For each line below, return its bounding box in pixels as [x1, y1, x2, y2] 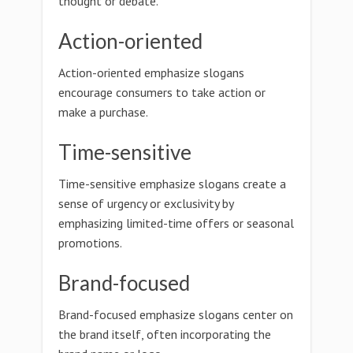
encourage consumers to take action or [58, 84, 266, 100]
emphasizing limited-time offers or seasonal [58, 215, 294, 231]
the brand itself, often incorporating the [58, 326, 271, 342]
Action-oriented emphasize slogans [58, 65, 244, 80]
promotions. [58, 235, 122, 251]
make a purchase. [58, 104, 148, 120]
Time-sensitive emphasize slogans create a [58, 176, 286, 191]
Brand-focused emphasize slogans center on [58, 307, 293, 322]
